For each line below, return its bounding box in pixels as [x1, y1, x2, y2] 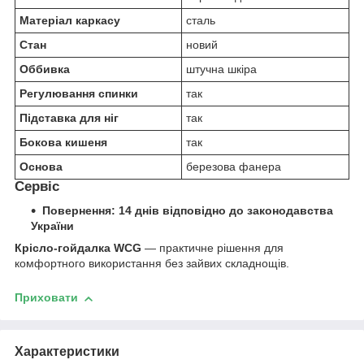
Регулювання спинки [19, 86, 138, 100]
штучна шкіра [186, 62, 257, 76]
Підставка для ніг [19, 110, 119, 124]
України [31, 219, 74, 233]
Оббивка [19, 62, 70, 76]
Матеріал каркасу [19, 13, 120, 27]
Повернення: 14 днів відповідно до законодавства [42, 204, 333, 218]
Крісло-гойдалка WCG [15, 241, 141, 255]
